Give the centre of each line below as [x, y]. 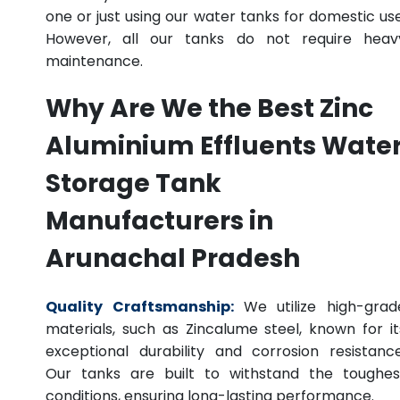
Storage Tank [133, 184]
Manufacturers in [159, 221]
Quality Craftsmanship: [140, 307]
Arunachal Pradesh [173, 259]
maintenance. [94, 62]
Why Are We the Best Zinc [209, 109]
